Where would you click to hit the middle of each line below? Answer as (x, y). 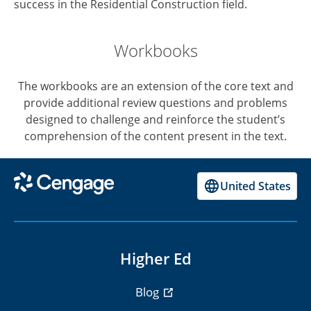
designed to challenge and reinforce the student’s (155, 120)
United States (255, 186)
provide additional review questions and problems (155, 103)
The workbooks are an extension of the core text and (155, 86)
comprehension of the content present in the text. (155, 136)
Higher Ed (155, 259)
